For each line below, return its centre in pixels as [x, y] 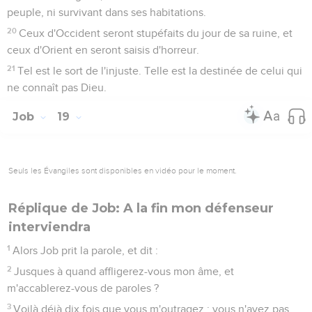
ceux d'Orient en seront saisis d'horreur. [103, 50]
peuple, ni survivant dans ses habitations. [107, 12]
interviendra [49, 227]
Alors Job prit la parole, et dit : [86, 250]
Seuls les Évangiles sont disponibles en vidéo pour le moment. [123, 170]
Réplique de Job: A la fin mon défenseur [141, 208]
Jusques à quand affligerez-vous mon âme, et [124, 271]
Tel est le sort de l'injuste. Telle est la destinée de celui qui [160, 71]
